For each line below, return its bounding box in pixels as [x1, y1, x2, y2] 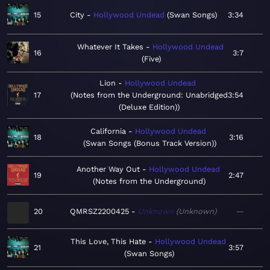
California [90, 127, 126, 136]
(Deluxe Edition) [118, 102, 177, 112]
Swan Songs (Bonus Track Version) [85, 139, 214, 148]
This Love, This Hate [70, 237, 146, 246]
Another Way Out [76, 165, 140, 174]
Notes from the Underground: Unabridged [72, 90, 228, 100]
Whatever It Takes [77, 42, 143, 52]
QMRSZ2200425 [70, 207, 129, 216]
